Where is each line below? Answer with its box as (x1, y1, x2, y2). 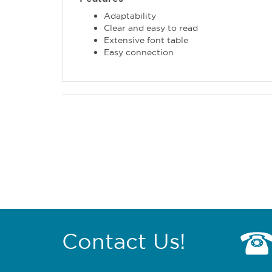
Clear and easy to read (104, 22, 198, 34)
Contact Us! (62, 228, 185, 255)
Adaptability (104, 10, 156, 22)
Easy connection (104, 47, 174, 58)
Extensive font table (104, 35, 188, 46)
